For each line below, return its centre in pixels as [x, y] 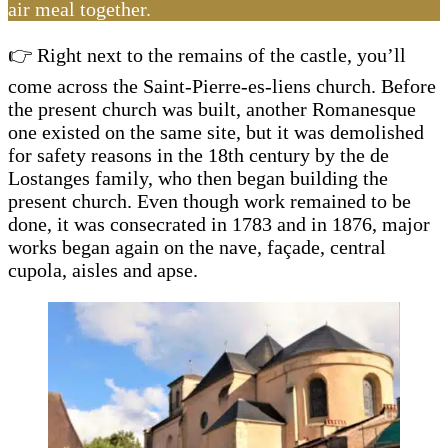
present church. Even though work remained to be [209, 200]
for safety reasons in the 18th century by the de [198, 154]
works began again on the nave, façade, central [197, 246]
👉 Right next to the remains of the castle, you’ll [207, 54]
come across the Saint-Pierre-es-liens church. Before [222, 85]
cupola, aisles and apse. [103, 269]
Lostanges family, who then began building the [198, 177]
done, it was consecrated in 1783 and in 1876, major [219, 223]
